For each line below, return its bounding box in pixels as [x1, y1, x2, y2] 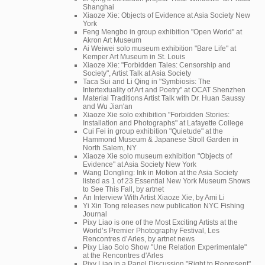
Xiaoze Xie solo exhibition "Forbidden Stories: [83, 110, 230, 119]
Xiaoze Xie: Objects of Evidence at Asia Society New [83, 11, 250, 20]
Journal [83, 209, 107, 218]
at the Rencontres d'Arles [83, 251, 163, 260]
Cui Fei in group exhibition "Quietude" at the [83, 127, 223, 135]
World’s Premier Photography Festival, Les [83, 226, 219, 235]
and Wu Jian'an [83, 102, 132, 111]
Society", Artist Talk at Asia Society [83, 69, 191, 77]
